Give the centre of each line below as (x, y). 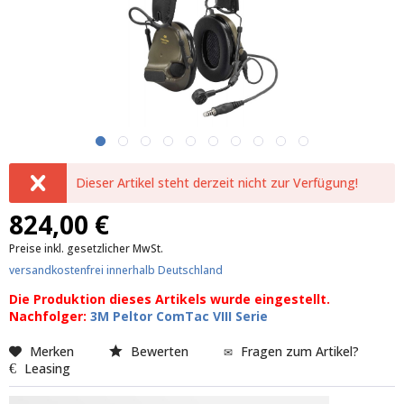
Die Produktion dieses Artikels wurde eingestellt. (170, 299)
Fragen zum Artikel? (300, 351)
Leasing (47, 368)
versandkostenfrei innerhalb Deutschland (116, 270)
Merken (52, 351)
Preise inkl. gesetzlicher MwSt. (86, 248)
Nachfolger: (50, 316)
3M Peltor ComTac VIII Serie (179, 316)
